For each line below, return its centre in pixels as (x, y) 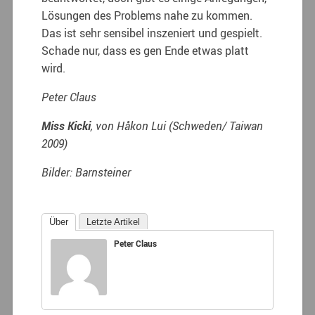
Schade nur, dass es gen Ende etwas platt (146, 50)
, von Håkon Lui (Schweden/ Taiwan (177, 126)
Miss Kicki (66, 126)
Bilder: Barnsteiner (86, 172)
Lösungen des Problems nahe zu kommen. (147, 15)
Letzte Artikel (114, 221)
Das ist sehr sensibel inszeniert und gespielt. (152, 33)
